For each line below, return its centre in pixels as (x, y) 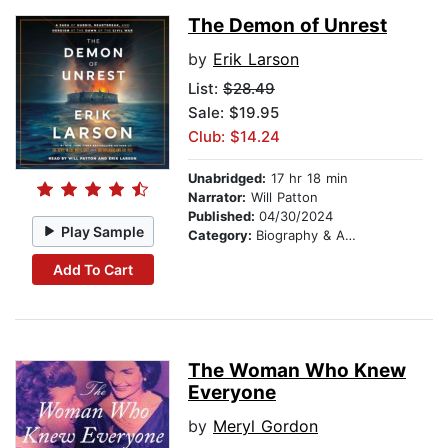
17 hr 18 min (307, 178)
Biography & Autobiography (300, 235)
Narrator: (217, 197)
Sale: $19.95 (233, 113)
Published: (223, 216)
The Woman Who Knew (297, 371)
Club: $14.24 (234, 137)
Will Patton (282, 197)
